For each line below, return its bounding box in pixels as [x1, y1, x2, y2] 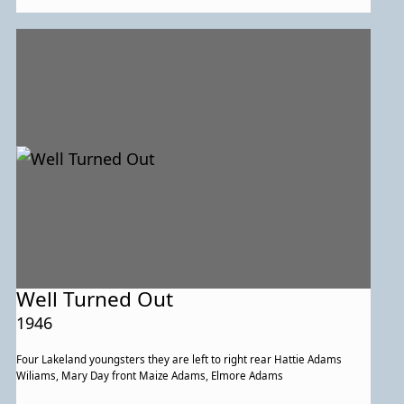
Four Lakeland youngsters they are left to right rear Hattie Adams [16, 353, 343, 367]
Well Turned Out [16, 285, 174, 314]
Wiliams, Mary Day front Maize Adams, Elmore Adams [16, 369, 284, 383]
